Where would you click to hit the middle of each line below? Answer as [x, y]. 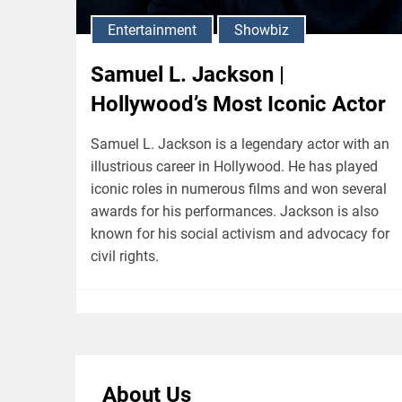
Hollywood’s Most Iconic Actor [238, 104]
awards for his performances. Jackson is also [235, 211]
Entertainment [152, 30]
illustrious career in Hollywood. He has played [234, 166]
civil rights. [125, 256]
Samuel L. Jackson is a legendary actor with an [240, 144]
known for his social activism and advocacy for [240, 233]
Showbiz [262, 30]
